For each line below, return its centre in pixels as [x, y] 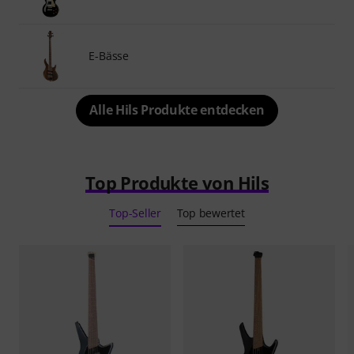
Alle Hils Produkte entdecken [177, 110]
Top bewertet [211, 213]
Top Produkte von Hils [177, 183]
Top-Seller [135, 213]
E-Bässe [109, 56]
